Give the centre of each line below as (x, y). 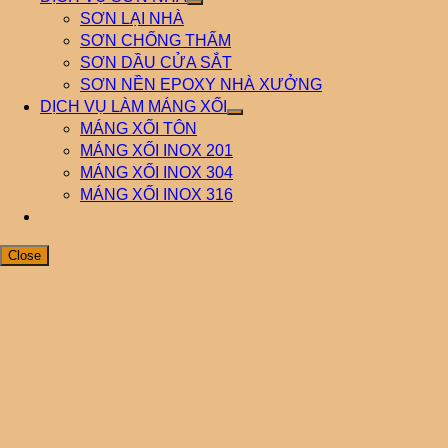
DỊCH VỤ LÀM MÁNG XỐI (133, 106)
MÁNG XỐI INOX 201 (156, 150)
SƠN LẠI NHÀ (132, 18)
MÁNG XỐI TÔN (138, 128)
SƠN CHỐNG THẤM (155, 40)
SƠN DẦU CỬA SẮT (156, 62)
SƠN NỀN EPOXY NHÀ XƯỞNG (201, 84)
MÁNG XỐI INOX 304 (156, 172)
